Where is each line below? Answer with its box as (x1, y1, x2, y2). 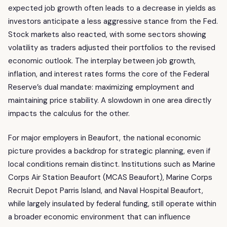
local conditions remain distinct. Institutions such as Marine (8, 159, 215, 170)
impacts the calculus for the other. (8, 108, 130, 119)
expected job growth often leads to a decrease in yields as (8, 3, 216, 13)
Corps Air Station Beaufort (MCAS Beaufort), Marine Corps (8, 172, 212, 183)
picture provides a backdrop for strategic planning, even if (8, 146, 210, 157)
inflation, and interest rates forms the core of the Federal (8, 68, 209, 79)
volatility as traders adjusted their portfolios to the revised (8, 42, 215, 53)
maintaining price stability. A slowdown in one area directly (8, 95, 211, 105)
